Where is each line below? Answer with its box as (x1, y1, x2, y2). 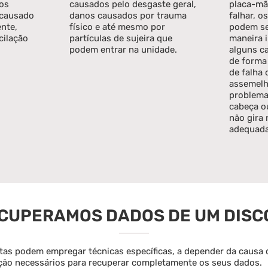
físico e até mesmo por (69, 21, 166, 32)
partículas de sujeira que (69, 32, 173, 44)
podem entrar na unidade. (69, 44, 178, 55)
